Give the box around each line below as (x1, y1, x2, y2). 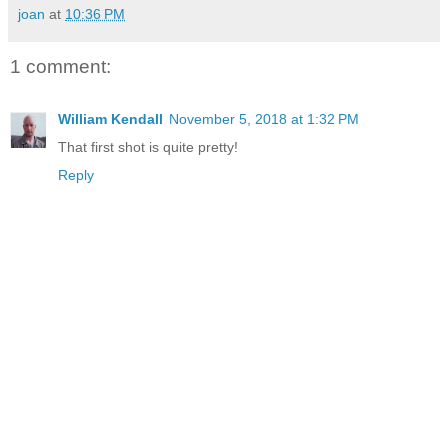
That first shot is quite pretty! (58, 138, 238, 155)
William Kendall (58, 110, 163, 127)
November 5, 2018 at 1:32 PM (169, 110, 359, 127)
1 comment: (10, 56, 111, 78)
